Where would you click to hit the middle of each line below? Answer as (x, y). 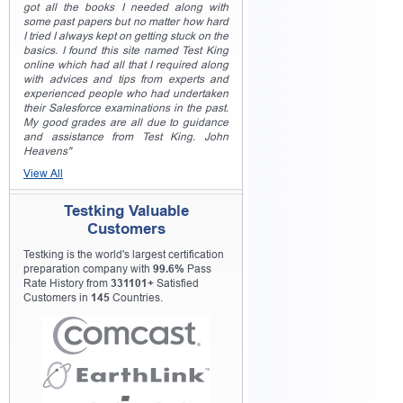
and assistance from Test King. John (126, 137)
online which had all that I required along (126, 65)
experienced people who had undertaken (126, 94)
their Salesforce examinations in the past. (126, 108)
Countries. (136, 298)
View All (43, 174)
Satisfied (176, 283)
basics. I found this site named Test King (126, 50)
